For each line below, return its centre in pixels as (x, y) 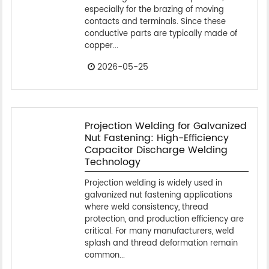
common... (104, 255)
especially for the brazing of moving (154, 10)
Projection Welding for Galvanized (165, 126)
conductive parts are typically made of (161, 34)
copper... (101, 46)
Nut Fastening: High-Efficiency (156, 138)
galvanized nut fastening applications (158, 195)
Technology (112, 162)
